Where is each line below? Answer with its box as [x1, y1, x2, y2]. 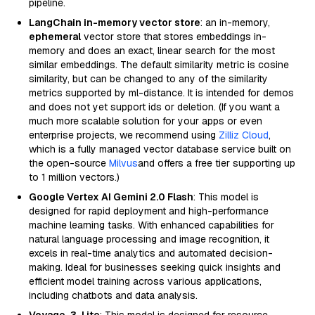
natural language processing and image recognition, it [29, 233, 269, 245]
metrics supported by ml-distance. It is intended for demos [29, 86, 294, 99]
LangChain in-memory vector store [29, 16, 200, 29]
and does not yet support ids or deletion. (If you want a [29, 101, 280, 113]
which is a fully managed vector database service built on [29, 143, 291, 155]
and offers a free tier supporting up [138, 157, 295, 169]
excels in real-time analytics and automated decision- [29, 247, 273, 259]
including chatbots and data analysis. [29, 289, 198, 302]
